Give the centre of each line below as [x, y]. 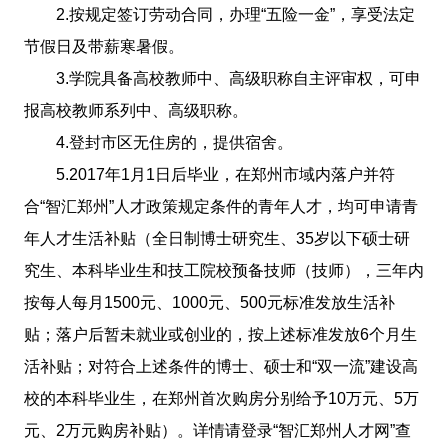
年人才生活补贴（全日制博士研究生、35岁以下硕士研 [216, 238]
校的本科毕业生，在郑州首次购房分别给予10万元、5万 [221, 398]
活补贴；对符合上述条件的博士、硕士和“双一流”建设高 [220, 366]
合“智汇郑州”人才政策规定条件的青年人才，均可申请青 [220, 206]
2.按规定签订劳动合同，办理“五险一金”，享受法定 [235, 14]
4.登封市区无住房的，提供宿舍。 [174, 142]
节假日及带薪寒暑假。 [103, 46]
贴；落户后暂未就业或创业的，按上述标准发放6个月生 [220, 334]
